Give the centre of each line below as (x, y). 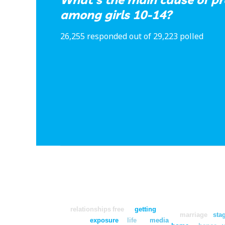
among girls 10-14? (116, 15)
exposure (104, 220)
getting (146, 209)
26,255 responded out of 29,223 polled (132, 36)
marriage (194, 215)
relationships (90, 209)
